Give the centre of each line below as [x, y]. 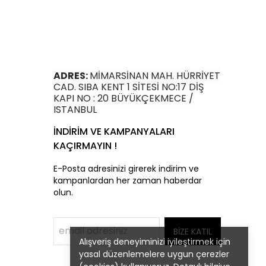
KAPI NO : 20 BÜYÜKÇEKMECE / [123, 98]
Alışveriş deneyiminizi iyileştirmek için [155, 242]
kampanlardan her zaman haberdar [128, 180]
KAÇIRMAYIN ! [85, 146]
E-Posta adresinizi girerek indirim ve [126, 169]
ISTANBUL [75, 110]
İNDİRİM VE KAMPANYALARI [114, 132]
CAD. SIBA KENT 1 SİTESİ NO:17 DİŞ [129, 87]
